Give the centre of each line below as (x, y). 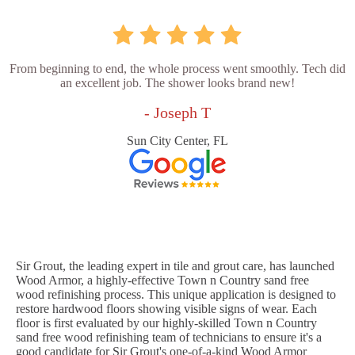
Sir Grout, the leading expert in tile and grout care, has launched (175, 266)
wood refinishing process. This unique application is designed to (176, 295)
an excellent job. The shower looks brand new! (177, 83)
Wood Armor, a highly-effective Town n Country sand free (162, 281)
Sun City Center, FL (177, 141)
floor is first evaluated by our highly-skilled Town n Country (166, 323)
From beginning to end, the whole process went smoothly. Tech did (177, 69)
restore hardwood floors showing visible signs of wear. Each (166, 309)
